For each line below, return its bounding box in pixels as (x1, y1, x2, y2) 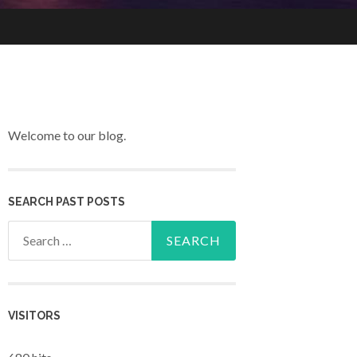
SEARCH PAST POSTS (8, 194, 125, 208)
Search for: (8, 223, 67, 239)
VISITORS (8, 309, 61, 322)
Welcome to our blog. (8, 127, 126, 143)
